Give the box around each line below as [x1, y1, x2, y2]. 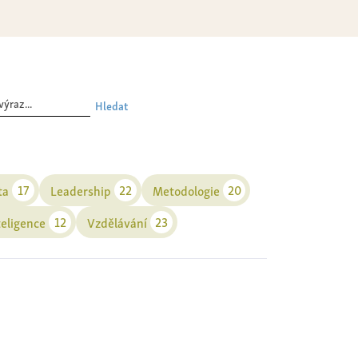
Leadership [50, 179, 111, 201]
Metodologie [153, 179, 220, 201]
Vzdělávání [87, 211, 147, 233]
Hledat [95, 95, 129, 114]
